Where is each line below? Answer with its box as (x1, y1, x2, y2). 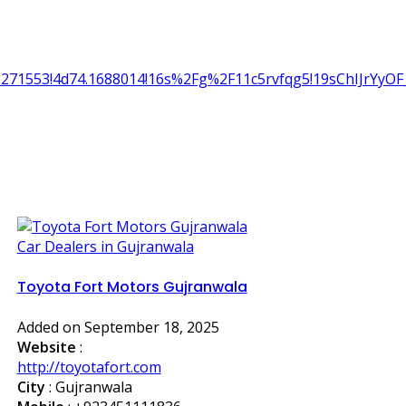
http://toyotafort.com (16, 357, 161, 378)
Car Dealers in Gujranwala (16, 236, 194, 256)
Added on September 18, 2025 (16, 317, 219, 338)
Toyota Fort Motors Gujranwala (16, 275, 247, 297)
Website (16, 337, 76, 358)
